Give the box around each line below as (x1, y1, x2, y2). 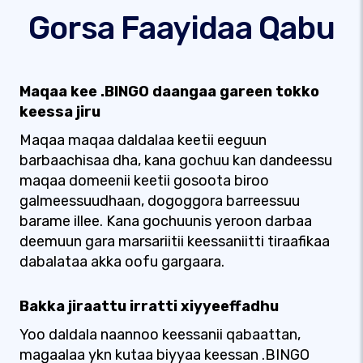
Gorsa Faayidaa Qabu (28, 9, 335, 47)
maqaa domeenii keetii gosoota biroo (19, 172, 269, 190)
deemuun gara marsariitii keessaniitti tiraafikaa (19, 233, 330, 250)
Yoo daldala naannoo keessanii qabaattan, (19, 326, 301, 344)
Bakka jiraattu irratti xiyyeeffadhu (19, 297, 279, 315)
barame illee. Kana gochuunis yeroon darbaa (19, 212, 312, 230)
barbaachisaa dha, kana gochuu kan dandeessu (19, 152, 332, 169)
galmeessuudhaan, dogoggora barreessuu (19, 192, 300, 210)
